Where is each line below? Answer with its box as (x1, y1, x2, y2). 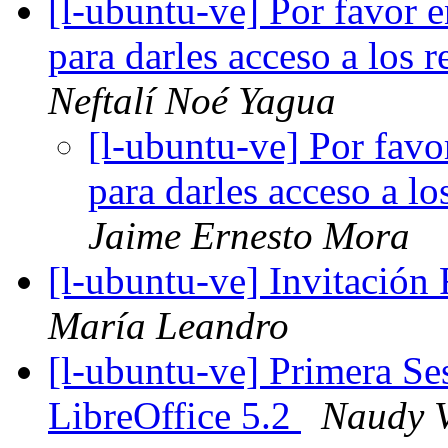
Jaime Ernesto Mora (88, 214, 410, 258)
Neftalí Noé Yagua (48, 79, 336, 123)
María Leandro (48, 304, 289, 348)
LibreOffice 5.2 (48, 394, 301, 438)
